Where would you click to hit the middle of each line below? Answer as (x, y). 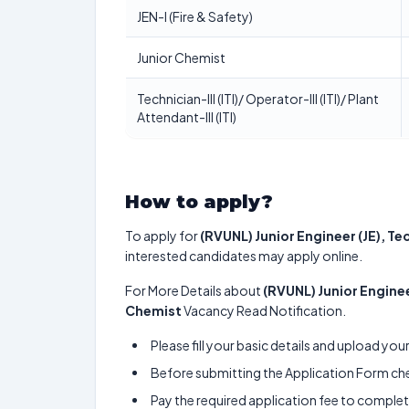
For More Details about (194, 290)
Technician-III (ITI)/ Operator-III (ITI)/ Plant (258, 99)
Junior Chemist (181, 58)
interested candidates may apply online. (244, 256)
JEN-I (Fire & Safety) (195, 16)
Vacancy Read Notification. (264, 310)
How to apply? (199, 202)
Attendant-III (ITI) (187, 117)
